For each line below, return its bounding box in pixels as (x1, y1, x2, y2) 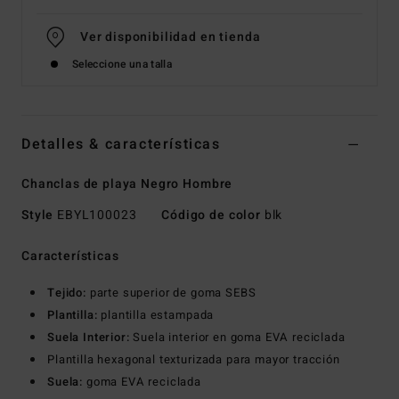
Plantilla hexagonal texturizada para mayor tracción (47, 351, 340, 369)
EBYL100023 (53, 206, 141, 225)
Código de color (161, 206, 261, 225)
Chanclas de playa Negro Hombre (21, 175, 233, 194)
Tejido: (47, 284, 90, 302)
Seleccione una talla (72, 56, 173, 73)
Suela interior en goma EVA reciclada (133, 329, 346, 346)
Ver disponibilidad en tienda (79, 28, 261, 47)
